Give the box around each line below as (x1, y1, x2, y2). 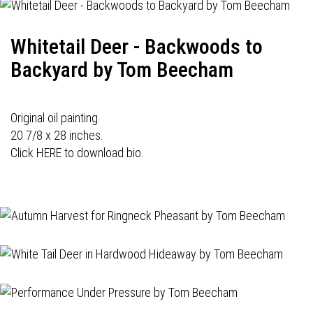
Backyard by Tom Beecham (10, 57, 233, 82)
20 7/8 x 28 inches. (10, 128, 103, 143)
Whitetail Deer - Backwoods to (10, 34, 263, 59)
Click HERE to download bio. (10, 145, 144, 160)
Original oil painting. (10, 110, 101, 125)
